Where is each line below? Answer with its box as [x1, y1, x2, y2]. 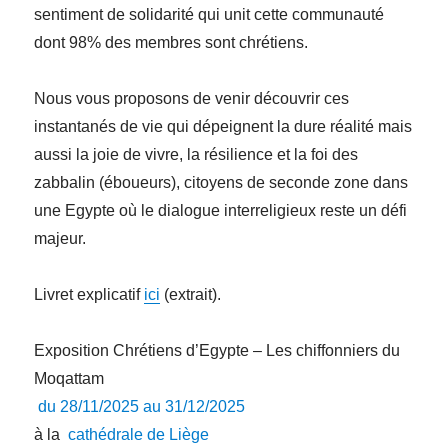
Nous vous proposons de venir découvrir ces [34, 90, 350, 108]
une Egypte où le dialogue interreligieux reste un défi [34, 202, 408, 220]
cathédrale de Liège [68, 426, 210, 444]
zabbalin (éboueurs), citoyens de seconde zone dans [34, 174, 409, 192]
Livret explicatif [34, 286, 145, 304]
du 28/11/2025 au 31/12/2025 [38, 398, 246, 416]
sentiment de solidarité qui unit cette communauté [34, 6, 385, 24]
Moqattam [34, 370, 105, 388]
